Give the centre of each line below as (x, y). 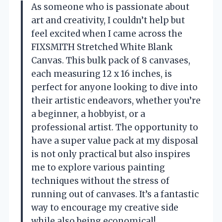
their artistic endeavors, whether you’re (116, 100)
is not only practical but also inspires (111, 154)
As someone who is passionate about (110, 7)
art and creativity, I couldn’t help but (108, 20)
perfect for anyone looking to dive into (114, 87)
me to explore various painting (98, 167)
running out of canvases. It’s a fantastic (115, 194)
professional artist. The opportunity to (115, 127)
